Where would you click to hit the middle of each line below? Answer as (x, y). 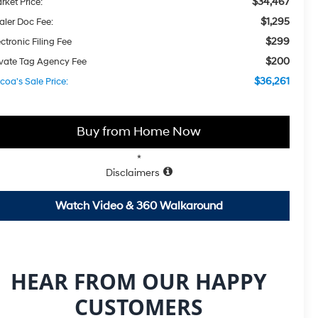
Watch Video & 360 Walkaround (139, 205)
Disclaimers (132, 172)
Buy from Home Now (139, 131)
